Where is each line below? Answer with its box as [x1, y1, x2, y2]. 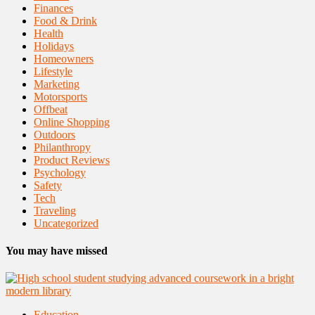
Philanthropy [34, 141, 91, 153]
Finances [34, 1, 73, 14]
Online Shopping [34, 115, 110, 128]
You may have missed [6, 244, 108, 257]
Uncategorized [34, 217, 98, 229]
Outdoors [34, 128, 75, 141]
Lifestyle [34, 65, 72, 77]
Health [34, 27, 63, 39]
